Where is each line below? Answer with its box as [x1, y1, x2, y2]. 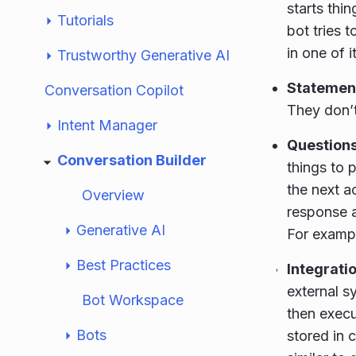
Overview [82, 187, 145, 203]
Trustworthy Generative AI [57, 47, 230, 64]
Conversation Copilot [44, 82, 184, 99]
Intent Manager [57, 117, 157, 133]
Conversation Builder [57, 152, 207, 168]
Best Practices [76, 257, 171, 273]
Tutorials [57, 12, 114, 29]
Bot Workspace [82, 292, 184, 308]
